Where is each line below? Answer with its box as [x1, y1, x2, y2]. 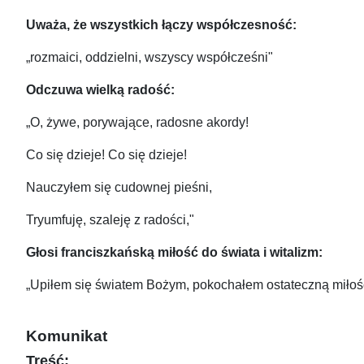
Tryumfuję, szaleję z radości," [26, 213, 194, 227]
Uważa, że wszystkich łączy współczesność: [26, 18, 297, 32]
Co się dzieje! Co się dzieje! [26, 148, 187, 162]
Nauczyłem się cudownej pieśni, [26, 180, 212, 195]
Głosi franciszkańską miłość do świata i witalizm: [26, 245, 323, 260]
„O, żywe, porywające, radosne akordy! [26, 115, 249, 130]
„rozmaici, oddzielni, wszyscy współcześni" [26, 50, 273, 65]
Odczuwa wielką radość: [26, 83, 175, 97]
